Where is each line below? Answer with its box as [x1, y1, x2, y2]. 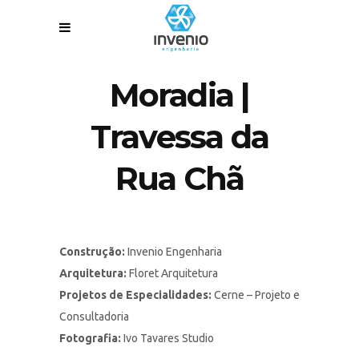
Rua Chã [115, 159, 244, 198]
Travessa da [90, 117, 269, 156]
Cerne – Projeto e [212, 288, 300, 301]
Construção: [59, 245, 125, 258]
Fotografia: [59, 332, 121, 345]
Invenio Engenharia [125, 245, 222, 258]
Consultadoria [59, 310, 129, 323]
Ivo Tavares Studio [121, 332, 214, 345]
